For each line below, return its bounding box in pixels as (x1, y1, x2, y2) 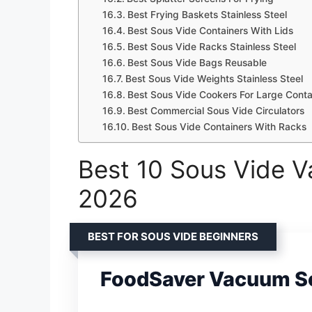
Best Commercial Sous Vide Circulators (127, 105, 304, 117)
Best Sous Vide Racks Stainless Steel (127, 41, 296, 53)
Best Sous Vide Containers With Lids (127, 25, 293, 37)
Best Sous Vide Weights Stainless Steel (125, 73, 303, 85)
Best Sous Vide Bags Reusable (127, 57, 267, 69)
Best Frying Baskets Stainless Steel (127, 9, 287, 21)
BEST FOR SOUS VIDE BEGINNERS (88, 230, 258, 244)
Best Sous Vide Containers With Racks (131, 121, 306, 133)
